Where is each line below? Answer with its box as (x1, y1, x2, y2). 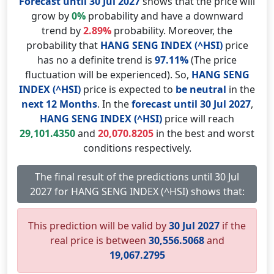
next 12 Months (21, 97, 97, 111)
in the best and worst (154, 127, 254, 140)
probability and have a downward (85, 9, 243, 23)
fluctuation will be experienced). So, (24, 68, 191, 81)
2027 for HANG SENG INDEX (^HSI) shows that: (29, 185, 245, 198)
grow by (31, 9, 72, 23)
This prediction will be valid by (28, 219, 169, 232)
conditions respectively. (83, 141, 191, 155)
